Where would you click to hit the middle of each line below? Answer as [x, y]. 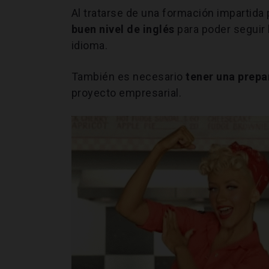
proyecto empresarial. [126, 92]
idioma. [89, 45]
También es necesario [128, 76]
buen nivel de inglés [124, 29]
